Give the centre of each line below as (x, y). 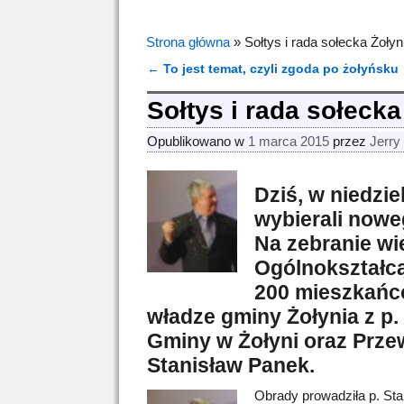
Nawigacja (192, 86)
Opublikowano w (198, 141)
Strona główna (188, 42)
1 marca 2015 (289, 141)
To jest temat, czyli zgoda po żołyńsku (280, 69)
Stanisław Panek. (231, 365)
